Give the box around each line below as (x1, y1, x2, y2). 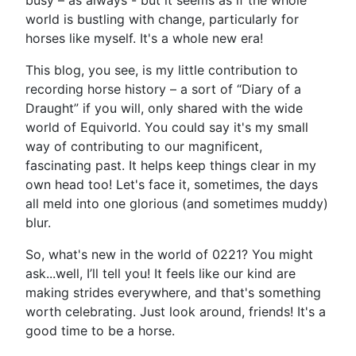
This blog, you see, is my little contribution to (25, 62, 298, 78)
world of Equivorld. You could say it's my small (25, 119, 308, 135)
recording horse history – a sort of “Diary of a (25, 81, 301, 97)
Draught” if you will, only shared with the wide (25, 100, 303, 116)
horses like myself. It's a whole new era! (25, 30, 263, 46)
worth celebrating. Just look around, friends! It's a (25, 304, 326, 319)
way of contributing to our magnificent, (25, 138, 262, 154)
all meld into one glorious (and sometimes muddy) (25, 195, 328, 211)
